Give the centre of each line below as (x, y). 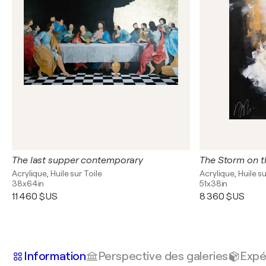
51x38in (214, 183)
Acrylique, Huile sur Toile (57, 173)
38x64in (28, 183)
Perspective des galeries (163, 256)
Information (55, 256)
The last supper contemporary (78, 160)
